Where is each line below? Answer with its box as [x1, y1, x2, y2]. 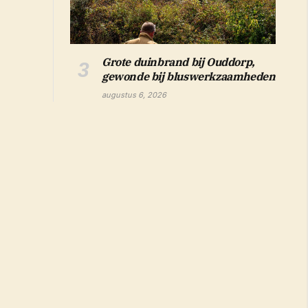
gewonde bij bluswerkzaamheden [102, 69, 276, 83]
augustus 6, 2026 [102, 89, 166, 100]
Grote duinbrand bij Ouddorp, [102, 54, 255, 69]
